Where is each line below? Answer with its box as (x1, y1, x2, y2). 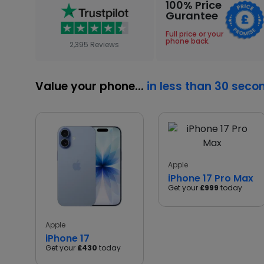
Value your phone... (35, 78, 147, 94)
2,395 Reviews (70, 39, 120, 50)
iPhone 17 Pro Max (168, 171, 253, 185)
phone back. (165, 36, 210, 46)
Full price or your (165, 29, 223, 39)
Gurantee (165, 8, 218, 23)
